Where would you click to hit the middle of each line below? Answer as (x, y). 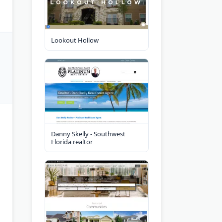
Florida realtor (72, 141)
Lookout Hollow (75, 40)
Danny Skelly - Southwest (88, 134)
